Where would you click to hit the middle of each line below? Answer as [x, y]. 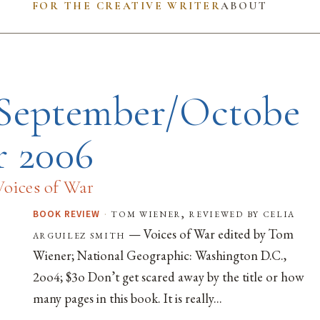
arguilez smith [79, 235]
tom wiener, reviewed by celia [203, 213]
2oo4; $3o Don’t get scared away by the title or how [168, 277]
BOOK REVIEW [66, 214]
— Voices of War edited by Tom [210, 234]
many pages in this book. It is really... [127, 298]
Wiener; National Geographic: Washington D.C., [159, 255]
